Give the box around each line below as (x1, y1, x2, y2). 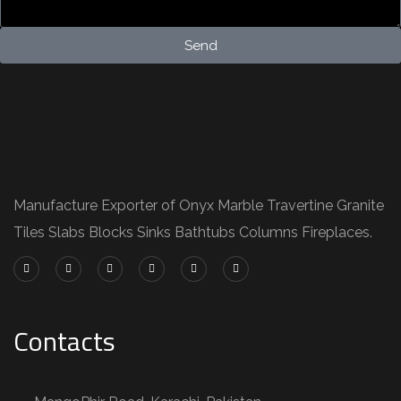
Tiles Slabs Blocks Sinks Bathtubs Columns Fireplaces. (13, 224, 372, 241)
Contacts (13, 320, 115, 363)
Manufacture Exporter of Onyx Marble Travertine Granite (13, 197, 384, 214)
